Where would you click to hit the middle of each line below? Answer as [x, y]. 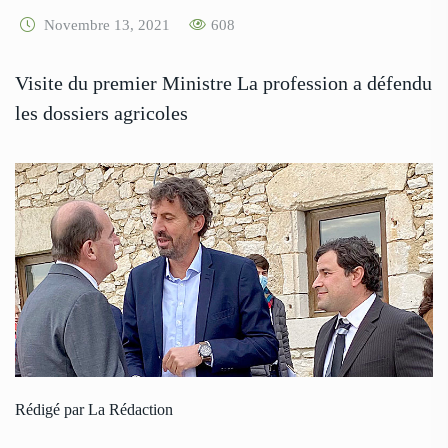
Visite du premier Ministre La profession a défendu [223, 83]
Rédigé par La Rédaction [94, 410]
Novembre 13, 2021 [105, 25]
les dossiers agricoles [101, 113]
